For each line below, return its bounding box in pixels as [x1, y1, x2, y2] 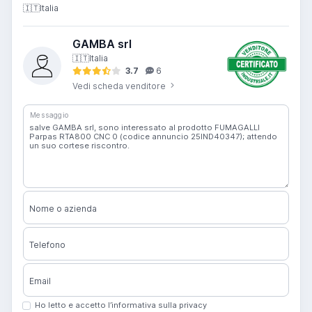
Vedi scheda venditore [72, 81, 168, 92]
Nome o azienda [29, 203, 97, 214]
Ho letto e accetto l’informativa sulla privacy [34, 300, 207, 311]
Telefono [29, 240, 65, 251]
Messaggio [29, 110, 70, 120]
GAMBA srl [72, 37, 132, 52]
